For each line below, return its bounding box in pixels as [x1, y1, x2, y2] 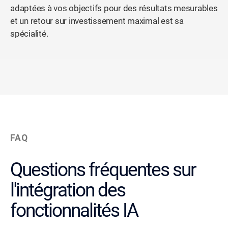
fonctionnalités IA [10, 199, 138, 221]
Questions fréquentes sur [10, 158, 196, 181]
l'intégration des [10, 179, 125, 201]
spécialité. [10, 29, 48, 39]
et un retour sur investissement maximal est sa [10, 16, 184, 26]
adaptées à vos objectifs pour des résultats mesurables [10, 4, 218, 14]
